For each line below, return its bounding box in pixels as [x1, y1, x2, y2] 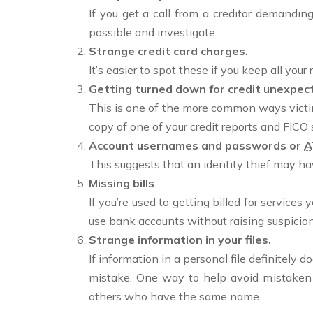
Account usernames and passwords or [89, 138, 304, 152]
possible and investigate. [89, 25, 217, 39]
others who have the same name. [89, 289, 261, 303]
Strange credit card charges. [89, 44, 248, 58]
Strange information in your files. [89, 233, 271, 247]
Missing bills [89, 176, 154, 190]
